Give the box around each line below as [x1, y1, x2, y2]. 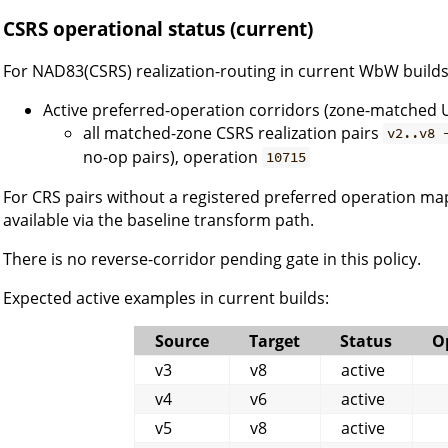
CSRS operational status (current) [3, 15, 313, 41]
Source [155, 329, 209, 352]
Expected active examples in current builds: [3, 286, 329, 309]
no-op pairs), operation [83, 145, 262, 168]
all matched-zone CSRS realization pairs [83, 121, 383, 144]
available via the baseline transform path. [3, 208, 314, 231]
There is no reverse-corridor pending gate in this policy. [3, 247, 421, 270]
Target [249, 329, 300, 352]
